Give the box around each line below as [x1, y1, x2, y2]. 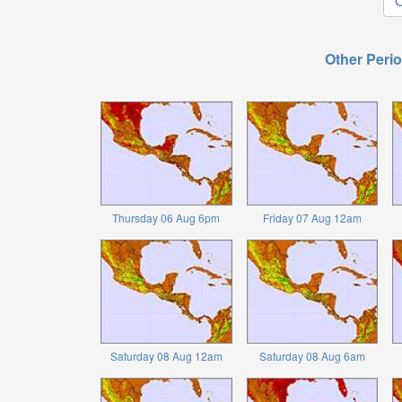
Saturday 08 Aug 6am [258, 347, 365, 363]
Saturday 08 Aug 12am [109, 347, 223, 363]
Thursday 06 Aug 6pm [112, 209, 221, 225]
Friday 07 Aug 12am [262, 209, 362, 225]
